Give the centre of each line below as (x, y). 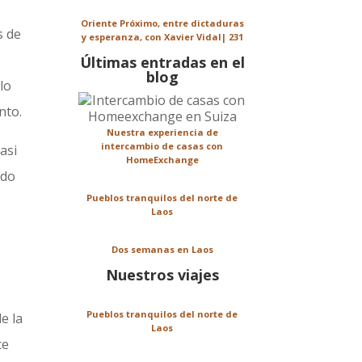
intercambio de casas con (162, 146)
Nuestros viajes (162, 275)
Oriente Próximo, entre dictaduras (162, 23)
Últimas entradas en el (162, 63)
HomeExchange (162, 160)
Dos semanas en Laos (162, 250)
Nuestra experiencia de (162, 133)
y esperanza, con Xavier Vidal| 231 (162, 37)
